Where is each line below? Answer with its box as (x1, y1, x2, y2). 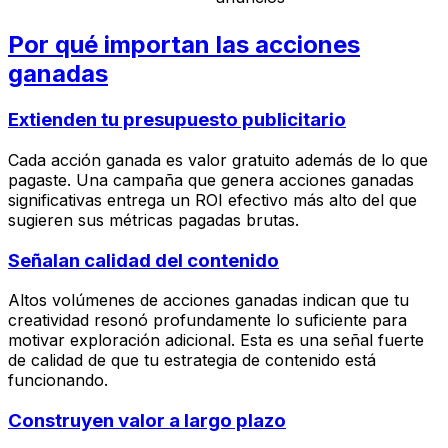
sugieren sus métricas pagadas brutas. (8, 209, 299, 230)
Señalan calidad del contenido (8, 248, 279, 272)
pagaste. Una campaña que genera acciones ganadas (8, 169, 414, 190)
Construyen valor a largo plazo (8, 409, 286, 433)
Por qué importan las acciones (8, 30, 360, 60)
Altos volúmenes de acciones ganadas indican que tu (8, 290, 409, 311)
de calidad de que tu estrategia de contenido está (8, 350, 376, 371)
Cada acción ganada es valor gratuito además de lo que (8, 149, 428, 170)
